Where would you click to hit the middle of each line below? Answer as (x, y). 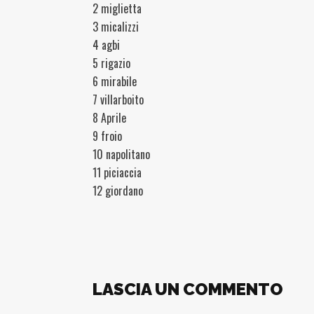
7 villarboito (118, 100)
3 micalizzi (116, 27)
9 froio (107, 136)
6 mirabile (115, 81)
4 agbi (106, 45)
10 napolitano (121, 154)
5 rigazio (111, 63)
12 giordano (118, 191)
